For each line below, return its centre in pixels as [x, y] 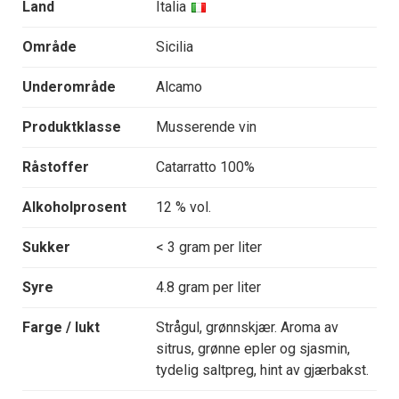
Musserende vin [206, 127]
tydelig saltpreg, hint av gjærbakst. [262, 370]
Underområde [69, 87]
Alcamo [179, 87]
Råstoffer [56, 167]
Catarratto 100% [205, 167]
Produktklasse [72, 127]
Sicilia [175, 47]
